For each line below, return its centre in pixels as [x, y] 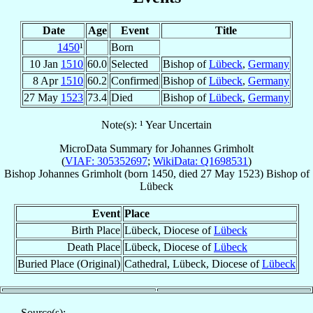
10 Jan [45, 64]
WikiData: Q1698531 [201, 161]
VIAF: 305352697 [106, 161]
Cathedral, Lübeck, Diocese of [193, 263]
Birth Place [96, 230]
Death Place [94, 247]
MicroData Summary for [115, 148]
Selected [130, 64]
